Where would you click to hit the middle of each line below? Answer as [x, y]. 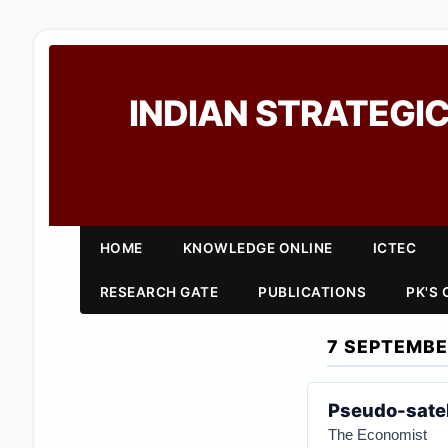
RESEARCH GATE [159, 292]
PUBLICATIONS [312, 292]
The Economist [377, 434]
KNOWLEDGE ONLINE [257, 248]
